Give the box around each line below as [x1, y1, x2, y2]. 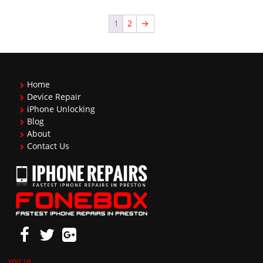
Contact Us [27, 140, 70, 152]
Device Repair [27, 91, 82, 103]
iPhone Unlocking [27, 103, 96, 115]
